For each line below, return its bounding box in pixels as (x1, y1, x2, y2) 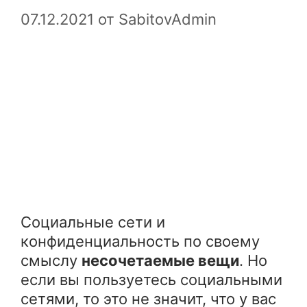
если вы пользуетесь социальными (21, 270, 282, 288)
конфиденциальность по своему (21, 232, 260, 250)
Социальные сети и (21, 212, 165, 231)
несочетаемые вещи (82, 251, 239, 269)
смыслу (21, 251, 82, 269)
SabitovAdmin (119, 10, 217, 28)
